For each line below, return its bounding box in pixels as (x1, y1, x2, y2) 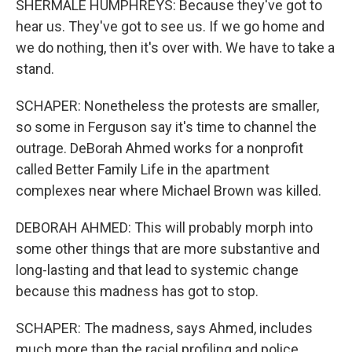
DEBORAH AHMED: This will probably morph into (16, 219, 313, 236)
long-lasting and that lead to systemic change (16, 262, 299, 278)
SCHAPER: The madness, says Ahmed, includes (16, 320, 313, 336)
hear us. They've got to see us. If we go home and (16, 18, 324, 35)
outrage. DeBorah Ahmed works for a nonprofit (16, 140, 303, 156)
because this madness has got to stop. (16, 283, 258, 299)
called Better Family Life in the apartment (16, 161, 269, 178)
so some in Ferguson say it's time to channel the (16, 119, 317, 135)
